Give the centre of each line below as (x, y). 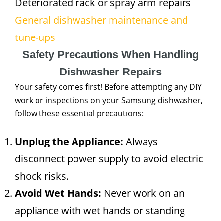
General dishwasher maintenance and (101, 20)
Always (141, 141)
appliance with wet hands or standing (100, 210)
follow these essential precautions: (79, 113)
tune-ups (35, 37)
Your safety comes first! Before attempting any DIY (108, 87)
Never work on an (143, 193)
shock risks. (42, 176)
